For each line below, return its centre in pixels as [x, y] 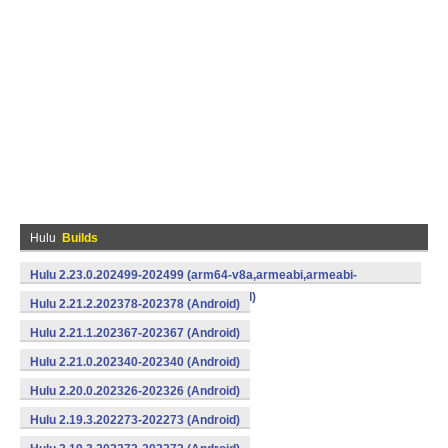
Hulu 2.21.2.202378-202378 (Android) [135, 304]
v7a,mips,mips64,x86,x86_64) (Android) [143, 297]
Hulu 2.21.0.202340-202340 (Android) [135, 362]
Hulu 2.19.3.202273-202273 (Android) [135, 420]
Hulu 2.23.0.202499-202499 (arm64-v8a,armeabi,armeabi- [193, 275]
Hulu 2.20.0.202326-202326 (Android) [135, 391]
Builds [80, 238]
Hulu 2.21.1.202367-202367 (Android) [135, 333]
